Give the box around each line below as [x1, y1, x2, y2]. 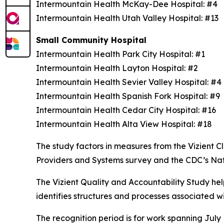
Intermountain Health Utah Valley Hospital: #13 [36, 13, 222, 23]
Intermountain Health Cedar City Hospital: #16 [36, 105, 220, 115]
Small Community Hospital [36, 35, 151, 45]
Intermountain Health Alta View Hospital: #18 [36, 119, 214, 129]
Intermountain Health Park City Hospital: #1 [36, 49, 209, 59]
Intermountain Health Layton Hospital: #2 [36, 63, 202, 73]
